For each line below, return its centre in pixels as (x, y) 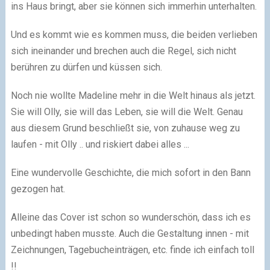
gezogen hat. (39, 189)
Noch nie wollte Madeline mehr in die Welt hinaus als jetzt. (133, 95)
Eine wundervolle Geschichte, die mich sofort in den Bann (130, 172)
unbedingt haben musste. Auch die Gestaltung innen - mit (130, 233)
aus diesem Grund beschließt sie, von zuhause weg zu (125, 128)
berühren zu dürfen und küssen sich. (87, 67)
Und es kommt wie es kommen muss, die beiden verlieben (134, 34)
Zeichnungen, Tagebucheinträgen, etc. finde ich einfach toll (132, 250)
